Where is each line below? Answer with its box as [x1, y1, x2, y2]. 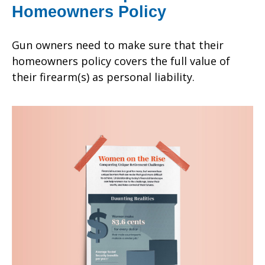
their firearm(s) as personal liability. [12, 69, 195, 84]
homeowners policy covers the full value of [12, 53, 230, 68]
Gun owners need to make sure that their [12, 37, 224, 52]
